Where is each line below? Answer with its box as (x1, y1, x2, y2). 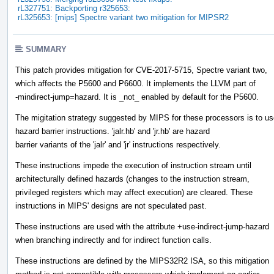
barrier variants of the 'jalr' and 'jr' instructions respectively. (15, 139, 221, 149)
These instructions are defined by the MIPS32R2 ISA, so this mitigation (15, 256, 269, 265)
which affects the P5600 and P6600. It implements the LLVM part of (15, 78, 256, 88)
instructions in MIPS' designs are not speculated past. (15, 201, 207, 210)
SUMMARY (26, 44, 67, 54)
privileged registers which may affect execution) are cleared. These (15, 187, 253, 197)
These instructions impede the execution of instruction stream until (15, 160, 251, 170)
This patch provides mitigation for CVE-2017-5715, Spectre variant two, (15, 65, 267, 75)
